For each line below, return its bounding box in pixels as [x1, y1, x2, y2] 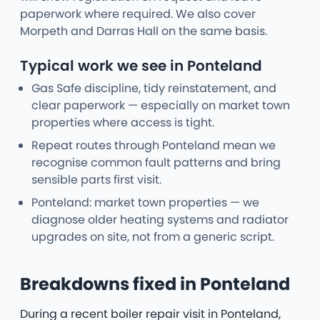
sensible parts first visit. [31, 171, 161, 189]
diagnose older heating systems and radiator [31, 211, 289, 229]
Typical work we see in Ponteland [20, 56, 262, 76]
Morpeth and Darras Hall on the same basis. [20, 23, 267, 40]
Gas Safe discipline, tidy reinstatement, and [31, 80, 276, 97]
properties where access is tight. [31, 114, 214, 131]
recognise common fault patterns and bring [31, 154, 281, 171]
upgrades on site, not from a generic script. [31, 229, 274, 246]
